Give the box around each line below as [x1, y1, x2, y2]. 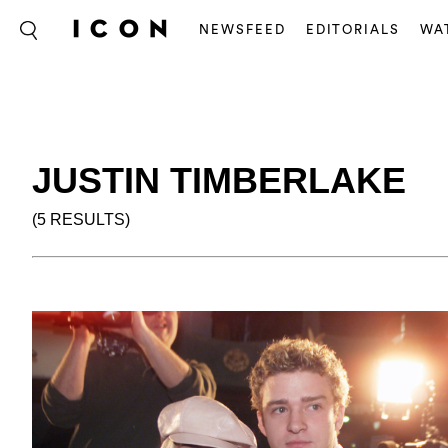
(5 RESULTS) [32, 211, 130, 228]
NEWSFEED [199, 23, 286, 36]
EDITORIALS [305, 23, 401, 36]
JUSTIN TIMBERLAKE [32, 160, 406, 201]
